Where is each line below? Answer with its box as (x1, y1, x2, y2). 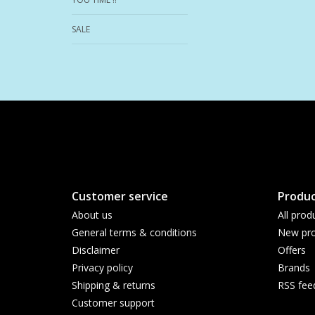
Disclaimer (72, 243, 120, 257)
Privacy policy (72, 260, 133, 274)
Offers (277, 243, 306, 257)
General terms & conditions (72, 225, 197, 239)
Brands (277, 260, 310, 274)
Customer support (72, 295, 155, 309)
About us (72, 207, 112, 221)
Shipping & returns (72, 278, 155, 292)
